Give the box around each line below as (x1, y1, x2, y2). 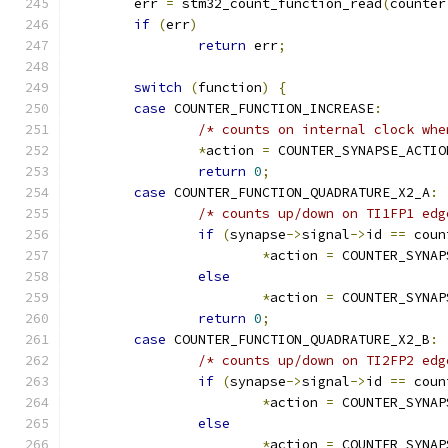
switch (134, 79, 182, 96)
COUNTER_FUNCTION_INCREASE (166, 100, 374, 117)
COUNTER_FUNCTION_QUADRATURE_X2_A (166, 184, 430, 201)
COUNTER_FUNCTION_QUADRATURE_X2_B (166, 331, 430, 348)
